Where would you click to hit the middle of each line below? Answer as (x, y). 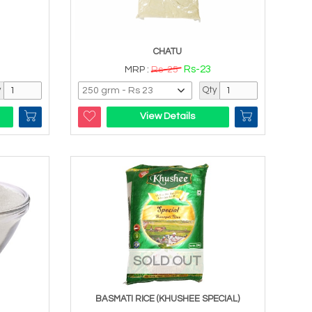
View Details (168, 117)
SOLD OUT (167, 262)
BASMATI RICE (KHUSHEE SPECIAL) (168, 299)
